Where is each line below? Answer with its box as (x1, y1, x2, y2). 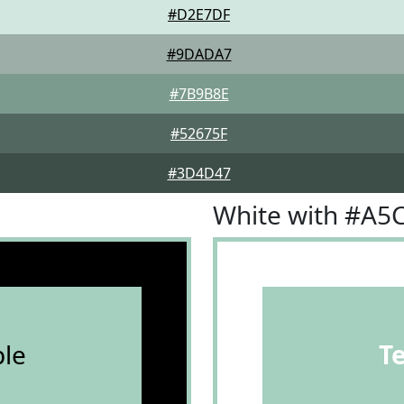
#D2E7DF (168, 5, 230, 24)
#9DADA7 (166, 44, 232, 64)
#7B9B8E (169, 84, 229, 104)
